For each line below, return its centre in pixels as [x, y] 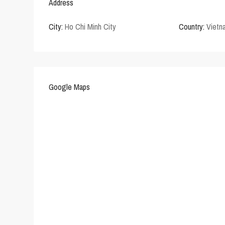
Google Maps [69, 87]
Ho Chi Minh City [90, 27]
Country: [192, 27]
